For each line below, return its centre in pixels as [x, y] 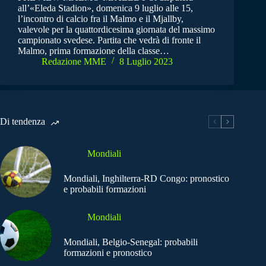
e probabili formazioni [105, 189]
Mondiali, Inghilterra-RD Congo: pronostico [146, 179]
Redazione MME [74, 62]
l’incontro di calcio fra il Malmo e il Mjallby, [101, 19]
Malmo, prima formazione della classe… [94, 51]
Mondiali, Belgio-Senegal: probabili [131, 242]
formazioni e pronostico [108, 253]
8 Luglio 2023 [146, 62]
